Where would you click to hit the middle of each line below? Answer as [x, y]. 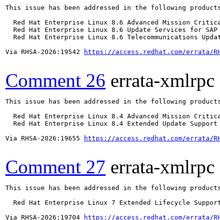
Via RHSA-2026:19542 [45, 52]
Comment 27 [55, 166]
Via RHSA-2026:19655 [45, 138]
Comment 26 [55, 80]
